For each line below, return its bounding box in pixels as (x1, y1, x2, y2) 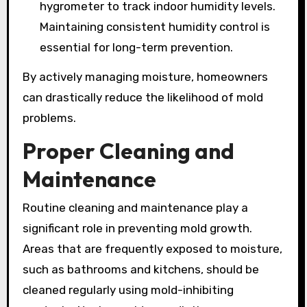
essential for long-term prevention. (40, 40, 234, 55)
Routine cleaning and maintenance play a (22, 201, 248, 215)
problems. (22, 110, 76, 125)
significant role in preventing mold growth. (22, 221, 252, 236)
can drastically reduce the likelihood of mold (22, 90, 263, 104)
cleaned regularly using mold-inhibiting (22, 283, 234, 297)
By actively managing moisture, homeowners (22, 69, 268, 84)
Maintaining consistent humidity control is (40, 20, 271, 34)
